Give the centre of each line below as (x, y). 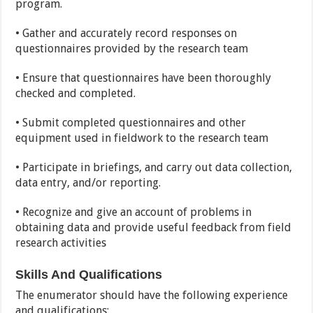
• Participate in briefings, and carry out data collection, (154, 168)
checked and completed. (76, 94)
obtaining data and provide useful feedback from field (154, 228)
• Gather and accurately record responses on (126, 34)
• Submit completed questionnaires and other (131, 123)
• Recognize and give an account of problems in (134, 212)
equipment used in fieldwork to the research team (142, 138)
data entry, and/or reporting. (88, 183)
